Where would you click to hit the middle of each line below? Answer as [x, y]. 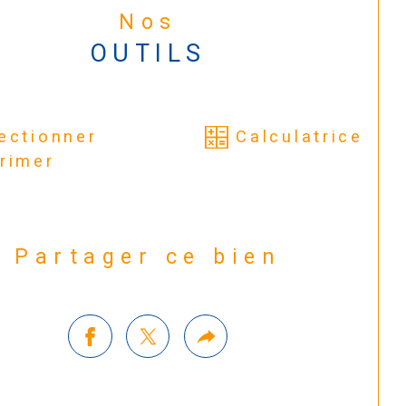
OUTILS [148, 54]
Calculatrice [300, 137]
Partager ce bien [158, 256]
